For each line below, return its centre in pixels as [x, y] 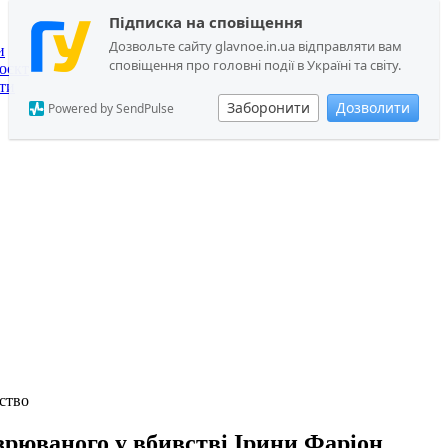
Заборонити [268, 107]
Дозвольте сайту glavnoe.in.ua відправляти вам [255, 46]
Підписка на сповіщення [206, 22]
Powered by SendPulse [111, 109]
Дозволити [373, 107]
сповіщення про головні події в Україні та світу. [255, 65]
